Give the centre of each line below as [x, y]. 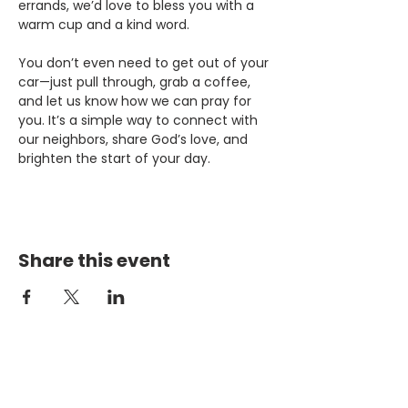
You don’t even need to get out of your [145, 63]
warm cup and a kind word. [104, 25]
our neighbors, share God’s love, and [135, 139]
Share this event [94, 260]
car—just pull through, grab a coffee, [136, 82]
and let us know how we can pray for [137, 101]
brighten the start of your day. [114, 158]
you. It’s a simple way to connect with [140, 120]
